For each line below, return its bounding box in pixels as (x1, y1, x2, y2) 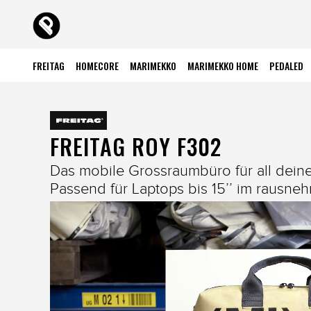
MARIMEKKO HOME (187, 58, 259, 73)
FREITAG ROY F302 (50, 130, 221, 163)
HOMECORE (76, 58, 119, 73)
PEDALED (269, 58, 304, 73)
